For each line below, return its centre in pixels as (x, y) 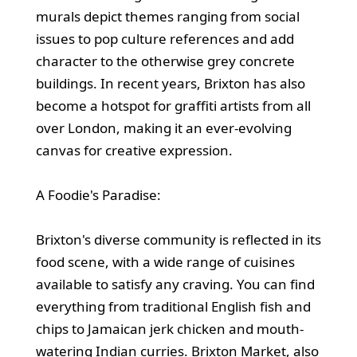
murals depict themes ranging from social (167, 16)
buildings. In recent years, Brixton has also (170, 83)
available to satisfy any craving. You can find (175, 284)
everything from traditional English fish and (173, 306)
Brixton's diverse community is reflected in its (178, 239)
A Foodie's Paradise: (98, 194)
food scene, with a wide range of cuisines (165, 261)
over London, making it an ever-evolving (163, 127)
